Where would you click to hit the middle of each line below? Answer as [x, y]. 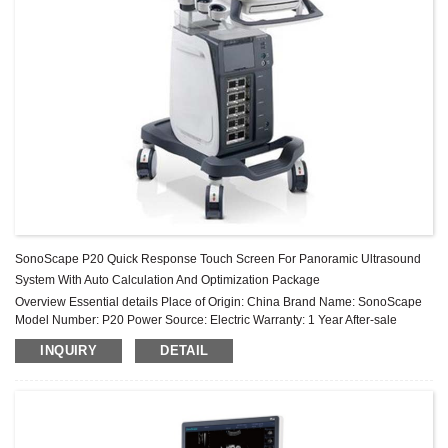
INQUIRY [69, 350]
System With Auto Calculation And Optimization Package [168, 280]
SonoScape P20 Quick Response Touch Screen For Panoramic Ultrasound [218, 259]
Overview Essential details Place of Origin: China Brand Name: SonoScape [219, 302]
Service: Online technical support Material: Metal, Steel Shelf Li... [190, 338]
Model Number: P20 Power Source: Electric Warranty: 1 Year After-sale [206, 320]
